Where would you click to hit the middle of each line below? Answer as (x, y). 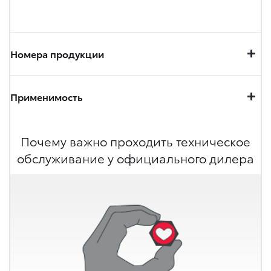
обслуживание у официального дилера (135, 158)
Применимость (47, 96)
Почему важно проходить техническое (135, 141)
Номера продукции (57, 53)
